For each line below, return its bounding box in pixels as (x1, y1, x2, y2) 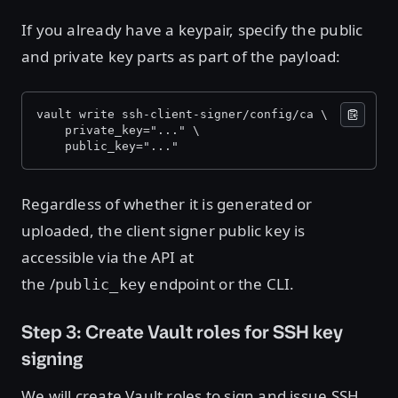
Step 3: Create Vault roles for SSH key (21, 320, 343, 346)
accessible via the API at (21, 247, 195, 268)
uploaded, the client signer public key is (21, 220, 306, 242)
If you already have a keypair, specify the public (21, 20, 363, 41)
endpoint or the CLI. (146, 274, 298, 295)
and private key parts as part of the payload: (21, 46, 345, 68)
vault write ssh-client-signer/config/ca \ (36, 107, 335, 122)
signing (21, 346, 86, 372)
